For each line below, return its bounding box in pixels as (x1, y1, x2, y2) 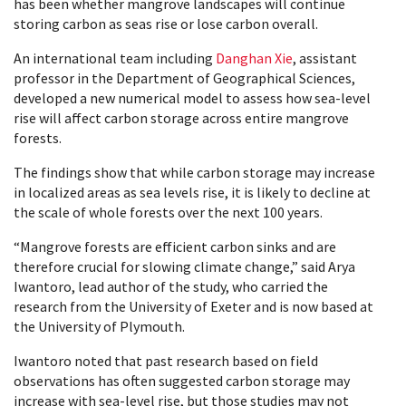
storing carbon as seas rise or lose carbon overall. (14, 14, 318, 33)
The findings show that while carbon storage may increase (14, 162, 375, 181)
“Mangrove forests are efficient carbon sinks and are (14, 237, 336, 256)
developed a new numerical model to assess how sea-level (14, 88, 371, 107)
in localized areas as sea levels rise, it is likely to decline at (14, 182, 371, 201)
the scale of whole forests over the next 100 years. (14, 202, 323, 221)
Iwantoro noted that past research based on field (14, 351, 318, 370)
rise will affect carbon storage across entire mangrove (14, 108, 349, 127)
